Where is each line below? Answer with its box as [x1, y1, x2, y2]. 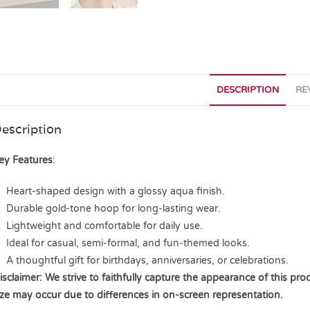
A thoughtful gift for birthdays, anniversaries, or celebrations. [6, 255, 289, 266]
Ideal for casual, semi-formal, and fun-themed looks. [6, 237, 250, 249]
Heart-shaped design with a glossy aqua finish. [6, 185, 225, 197]
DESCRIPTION [216, 84, 279, 95]
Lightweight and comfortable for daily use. [6, 220, 203, 232]
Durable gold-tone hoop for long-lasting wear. [6, 203, 221, 215]
